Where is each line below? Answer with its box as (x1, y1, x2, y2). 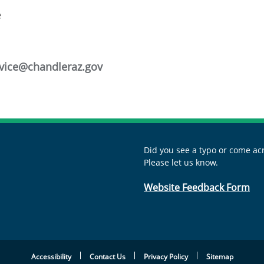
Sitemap (206, 251, 233, 262)
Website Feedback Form (144, 181, 250, 194)
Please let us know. (144, 157, 218, 168)
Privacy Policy (143, 251, 188, 262)
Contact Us (89, 251, 126, 262)
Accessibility (31, 251, 71, 262)
